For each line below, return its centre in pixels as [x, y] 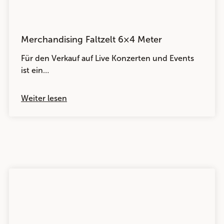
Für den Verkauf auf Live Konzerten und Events [107, 58]
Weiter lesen [44, 98]
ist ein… [35, 70]
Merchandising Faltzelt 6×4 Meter [91, 39]
